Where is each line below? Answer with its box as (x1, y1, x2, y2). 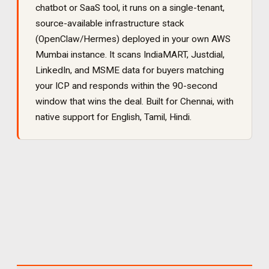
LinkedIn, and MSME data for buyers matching (35, 65, 224, 76)
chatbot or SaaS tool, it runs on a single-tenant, (35, 2, 225, 13)
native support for (35, 112, 111, 122)
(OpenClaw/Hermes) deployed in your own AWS (35, 34, 231, 44)
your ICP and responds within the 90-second (35, 80, 217, 91)
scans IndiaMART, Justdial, (117, 49, 225, 60)
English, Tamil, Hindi (111, 112, 190, 122)
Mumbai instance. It (35, 49, 117, 60)
